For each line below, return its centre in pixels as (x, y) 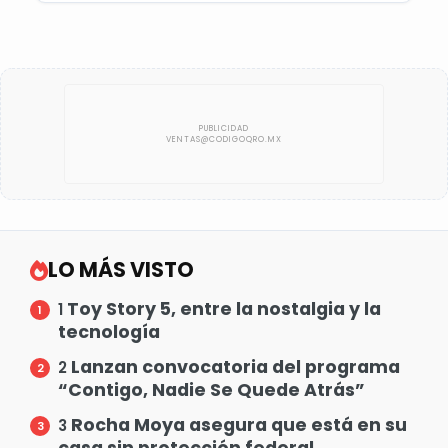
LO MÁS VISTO (121, 270)
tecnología (109, 332)
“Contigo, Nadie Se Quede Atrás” (211, 390)
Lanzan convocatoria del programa (235, 367)
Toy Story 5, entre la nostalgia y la (224, 309)
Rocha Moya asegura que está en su (239, 425)
